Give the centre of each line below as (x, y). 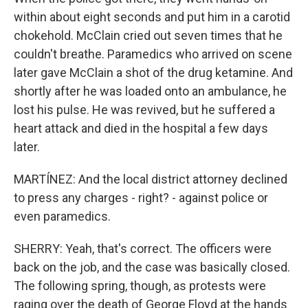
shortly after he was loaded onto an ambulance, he (150, 91)
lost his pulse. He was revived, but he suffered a (144, 110)
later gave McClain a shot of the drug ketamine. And (153, 73)
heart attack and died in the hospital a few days (141, 128)
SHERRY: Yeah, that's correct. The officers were (143, 249)
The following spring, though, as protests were (140, 286)
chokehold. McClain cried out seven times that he (148, 35)
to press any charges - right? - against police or (141, 198)
